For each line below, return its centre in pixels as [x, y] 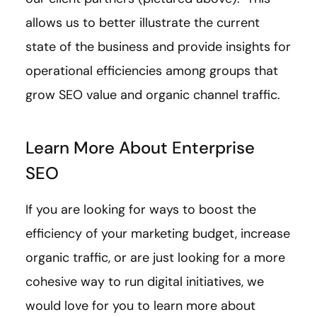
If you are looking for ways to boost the [141, 209]
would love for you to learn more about [140, 306]
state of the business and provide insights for [158, 47]
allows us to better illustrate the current [143, 23]
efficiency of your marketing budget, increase [158, 234]
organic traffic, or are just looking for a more [155, 258]
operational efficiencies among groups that [152, 71]
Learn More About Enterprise [140, 148]
